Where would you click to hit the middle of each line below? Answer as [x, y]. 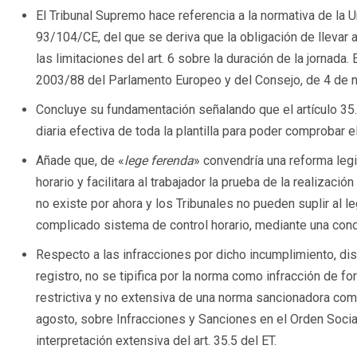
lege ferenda [159, 161]
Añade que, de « [80, 161]
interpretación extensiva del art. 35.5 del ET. [156, 341]
